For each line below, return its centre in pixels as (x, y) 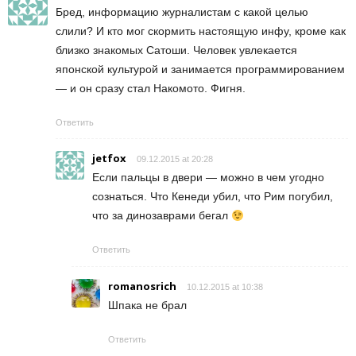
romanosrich (142, 286)
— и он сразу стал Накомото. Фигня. (151, 89)
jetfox (109, 159)
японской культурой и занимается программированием (200, 70)
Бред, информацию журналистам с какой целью (182, 12)
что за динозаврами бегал (162, 216)
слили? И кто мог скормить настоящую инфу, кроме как (201, 31)
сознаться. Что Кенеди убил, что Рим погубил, (213, 197)
